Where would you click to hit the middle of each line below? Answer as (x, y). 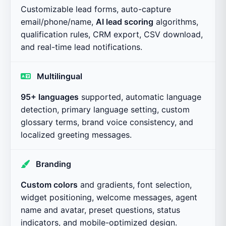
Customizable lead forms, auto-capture (96, 9)
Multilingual (60, 76)
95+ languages (50, 97)
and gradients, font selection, (135, 184)
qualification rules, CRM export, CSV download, (112, 34)
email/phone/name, (58, 21)
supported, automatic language (140, 97)
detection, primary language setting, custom (105, 109)
